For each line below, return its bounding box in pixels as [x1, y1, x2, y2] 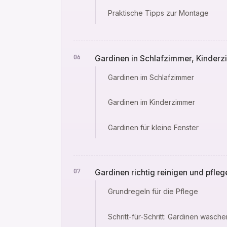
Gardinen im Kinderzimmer [107, 98, 195, 107]
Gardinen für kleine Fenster [107, 123, 199, 132]
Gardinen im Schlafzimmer [107, 72, 194, 82]
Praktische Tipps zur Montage [107, 9, 209, 18]
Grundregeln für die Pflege [107, 187, 198, 196]
